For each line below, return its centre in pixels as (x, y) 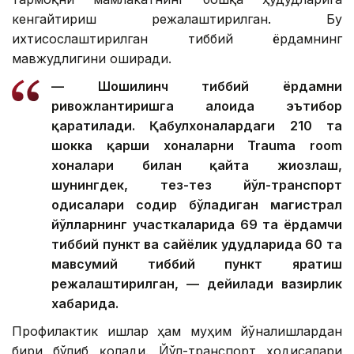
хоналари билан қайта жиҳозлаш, (197, 165)
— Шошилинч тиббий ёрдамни (197, 86)
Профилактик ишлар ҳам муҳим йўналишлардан (177, 331)
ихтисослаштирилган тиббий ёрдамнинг (177, 38)
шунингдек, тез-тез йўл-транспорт (197, 185)
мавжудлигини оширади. (92, 58)
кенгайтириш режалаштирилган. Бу (177, 19)
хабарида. (85, 303)
